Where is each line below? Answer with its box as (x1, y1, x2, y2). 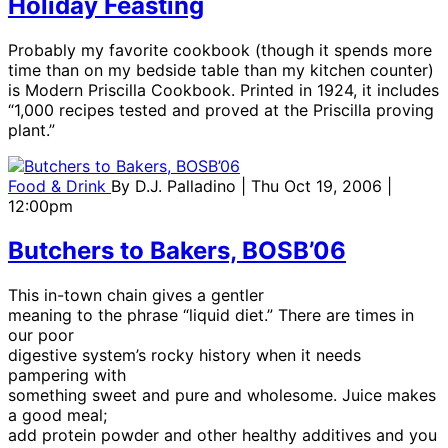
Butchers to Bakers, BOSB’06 (8, 235, 346, 265)
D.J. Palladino (135, 175, 241, 196)
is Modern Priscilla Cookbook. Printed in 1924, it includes (8, 79, 439, 100)
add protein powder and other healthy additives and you (8, 424, 437, 445)
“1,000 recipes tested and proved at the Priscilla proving (8, 99, 434, 120)
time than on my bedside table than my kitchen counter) (8, 59, 434, 80)
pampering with (8, 364, 126, 385)
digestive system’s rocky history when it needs (8, 344, 361, 365)
